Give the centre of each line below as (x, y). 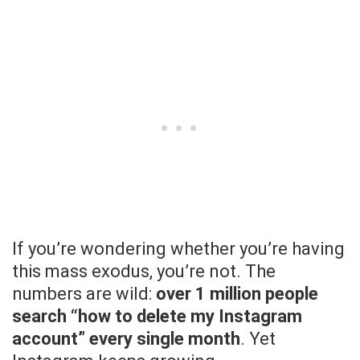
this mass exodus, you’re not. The (144, 272)
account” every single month (126, 339)
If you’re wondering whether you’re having (178, 249)
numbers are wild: (84, 294)
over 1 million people (237, 294)
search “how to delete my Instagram (157, 317)
